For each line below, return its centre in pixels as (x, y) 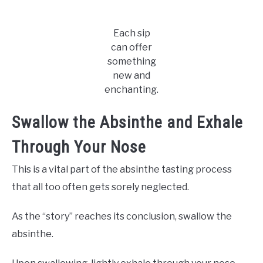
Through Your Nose (79, 147)
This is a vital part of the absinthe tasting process (122, 170)
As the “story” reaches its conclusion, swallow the (122, 217)
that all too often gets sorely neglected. (100, 187)
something (131, 62)
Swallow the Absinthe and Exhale (127, 123)
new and (131, 76)
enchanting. (131, 90)
